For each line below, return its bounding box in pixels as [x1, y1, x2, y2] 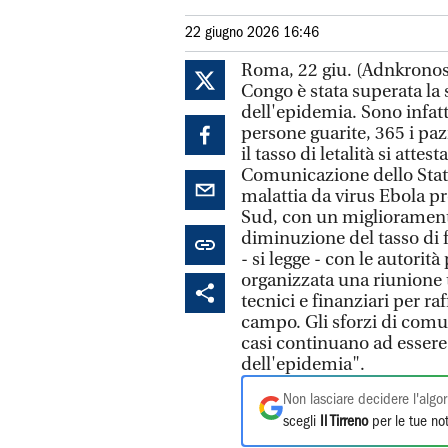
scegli [283, 415, 320, 429]
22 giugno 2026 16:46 [185, 26, 319, 40]
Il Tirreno [320, 415, 368, 429]
